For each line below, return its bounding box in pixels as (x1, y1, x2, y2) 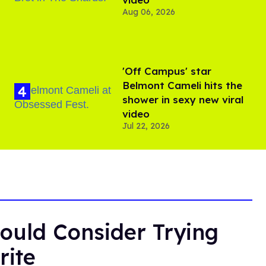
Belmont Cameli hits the (122, 79, 242, 92)
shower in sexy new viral (122, 93, 243, 106)
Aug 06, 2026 (122, 7, 175, 18)
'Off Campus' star (122, 65, 211, 78)
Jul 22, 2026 (122, 121, 170, 132)
